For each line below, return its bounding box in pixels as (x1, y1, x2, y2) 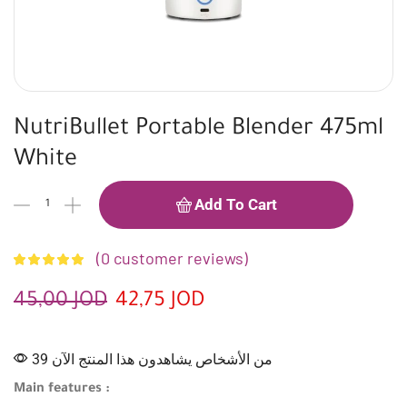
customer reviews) (110, 248, 248, 268)
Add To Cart (194, 195, 277, 213)
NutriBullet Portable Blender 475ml (14, 117, 383, 143)
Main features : (14, 382, 110, 397)
